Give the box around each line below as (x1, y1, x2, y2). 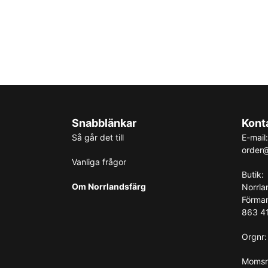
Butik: (242, 169, 266, 179)
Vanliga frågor (72, 157, 126, 167)
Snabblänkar (72, 117, 136, 129)
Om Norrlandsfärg (72, 181, 146, 191)
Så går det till (72, 132, 124, 142)
